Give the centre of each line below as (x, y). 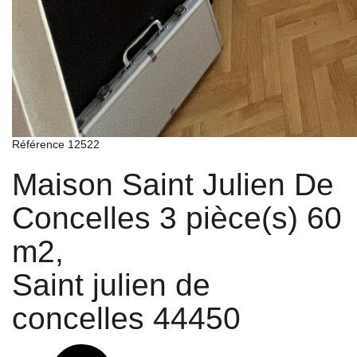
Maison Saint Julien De (173, 184)
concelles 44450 (126, 318)
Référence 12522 (56, 144)
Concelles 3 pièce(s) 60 (177, 218)
